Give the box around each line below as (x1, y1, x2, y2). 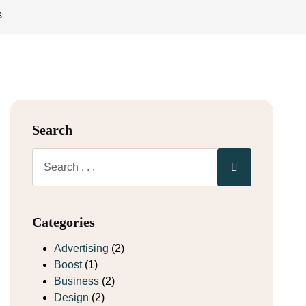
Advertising (54, 242, 109, 254)
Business (54, 275, 99, 287)
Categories (32, 214, 95, 229)
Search (32, 122, 72, 137)
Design (54, 292, 89, 303)
